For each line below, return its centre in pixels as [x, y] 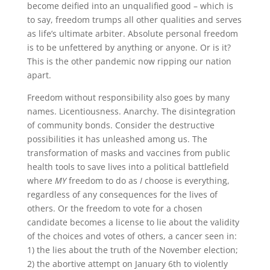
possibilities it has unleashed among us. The [117, 139]
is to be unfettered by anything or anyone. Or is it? [129, 47]
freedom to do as [103, 180]
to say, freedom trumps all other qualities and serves [134, 19]
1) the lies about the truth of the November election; [132, 250]
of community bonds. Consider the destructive [121, 125]
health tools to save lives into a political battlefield [128, 166]
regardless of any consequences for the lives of [122, 194]
